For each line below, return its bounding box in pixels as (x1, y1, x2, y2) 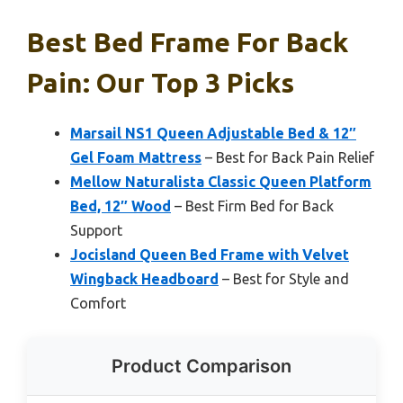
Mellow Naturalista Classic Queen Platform (70, 173, 372, 190)
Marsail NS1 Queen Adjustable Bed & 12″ (70, 124, 356, 141)
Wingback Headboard (70, 270, 219, 287)
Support (70, 221, 122, 238)
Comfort (70, 294, 126, 311)
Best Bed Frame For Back (27, 26, 348, 58)
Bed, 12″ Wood (70, 197, 171, 214)
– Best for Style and (219, 270, 349, 287)
